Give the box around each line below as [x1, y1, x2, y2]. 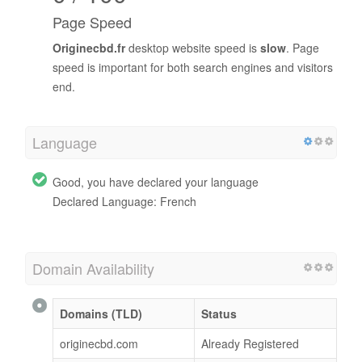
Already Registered [201, 335, 299, 351]
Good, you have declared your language [53, 173, 259, 190]
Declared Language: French [53, 192, 196, 209]
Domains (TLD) [60, 305, 142, 322]
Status [201, 305, 237, 322]
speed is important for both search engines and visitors [53, 58, 333, 75]
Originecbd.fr [53, 39, 125, 56]
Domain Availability [32, 257, 154, 279]
